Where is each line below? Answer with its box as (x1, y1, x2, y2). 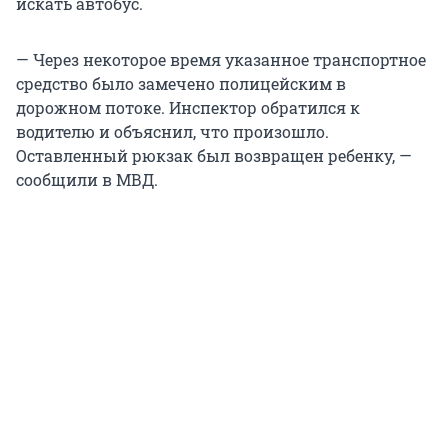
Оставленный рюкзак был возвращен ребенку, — (16, 145, 412, 167)
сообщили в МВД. (16, 169, 158, 191)
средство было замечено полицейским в (16, 73, 346, 95)
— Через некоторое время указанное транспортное (16, 49, 426, 71)
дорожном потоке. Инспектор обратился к (16, 97, 360, 119)
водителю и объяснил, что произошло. (16, 121, 329, 143)
